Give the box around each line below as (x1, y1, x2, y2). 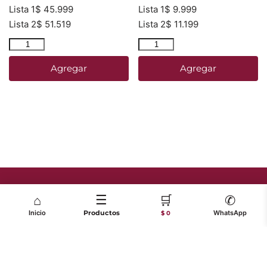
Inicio (28, 209, 46, 217)
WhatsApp (213, 209, 247, 217)
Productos (83, 209, 120, 217)
